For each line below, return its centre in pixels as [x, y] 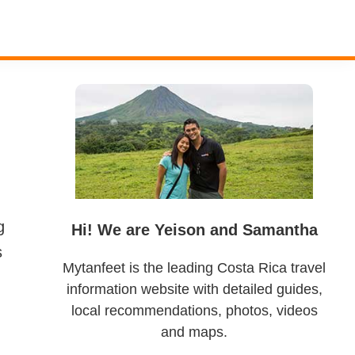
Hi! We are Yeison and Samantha [194, 230]
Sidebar [90, 97]
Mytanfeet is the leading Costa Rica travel [194, 268]
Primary [90, 72]
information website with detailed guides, [194, 289]
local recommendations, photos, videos [194, 311]
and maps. [194, 332]
